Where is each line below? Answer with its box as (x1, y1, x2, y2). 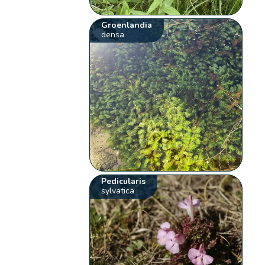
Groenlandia (101, 19, 153, 31)
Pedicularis (101, 175, 146, 187)
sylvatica (101, 185, 135, 196)
